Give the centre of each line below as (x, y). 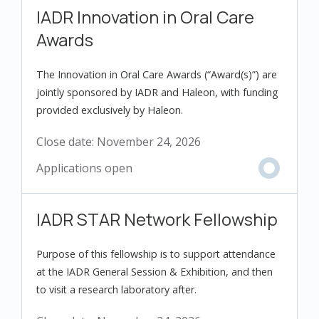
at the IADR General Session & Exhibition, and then (155, 272)
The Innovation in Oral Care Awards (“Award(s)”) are (157, 74)
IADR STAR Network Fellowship (157, 219)
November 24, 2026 (149, 142)
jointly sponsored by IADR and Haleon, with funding (157, 92)
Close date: (67, 142)
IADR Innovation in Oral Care (145, 17)
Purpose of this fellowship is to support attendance (156, 254)
